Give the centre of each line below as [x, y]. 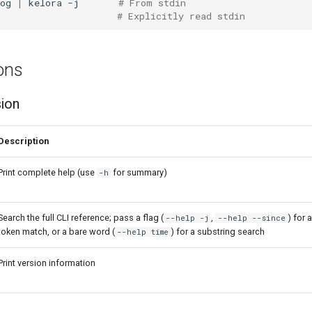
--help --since [251, 218]
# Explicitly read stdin [181, 16]
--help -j [188, 218]
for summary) [139, 172]
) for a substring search [218, 232]
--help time [143, 232]
